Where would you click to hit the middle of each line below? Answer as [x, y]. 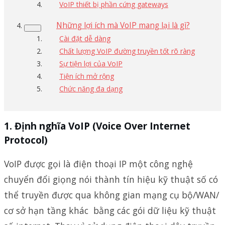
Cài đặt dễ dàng [85, 38]
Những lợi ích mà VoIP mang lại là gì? [123, 25]
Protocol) [26, 140]
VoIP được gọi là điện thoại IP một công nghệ [98, 163]
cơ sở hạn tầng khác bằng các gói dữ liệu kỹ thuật [110, 210]
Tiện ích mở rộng [87, 76]
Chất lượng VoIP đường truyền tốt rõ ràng [127, 51]
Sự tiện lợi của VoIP [91, 63]
